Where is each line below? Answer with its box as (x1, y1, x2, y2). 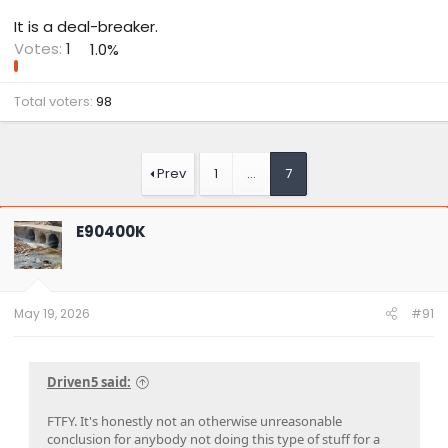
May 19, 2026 (14, 304, 90, 322)
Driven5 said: (47, 372, 131, 391)
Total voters (14, 91, 90, 111)
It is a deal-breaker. (14, 16, 158, 38)
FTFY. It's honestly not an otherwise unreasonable (47, 411, 342, 430)
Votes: (14, 38, 62, 60)
